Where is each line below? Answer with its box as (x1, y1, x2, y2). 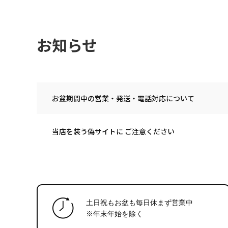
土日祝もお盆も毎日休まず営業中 (86, 198, 196, 207)
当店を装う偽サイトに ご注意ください (52, 126, 175, 136)
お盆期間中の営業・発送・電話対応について (52, 93, 194, 103)
